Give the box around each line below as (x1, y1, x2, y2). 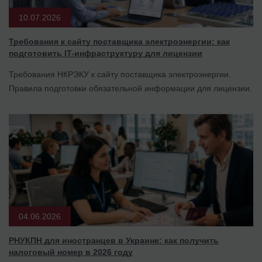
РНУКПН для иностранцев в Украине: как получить (9, 236, 219, 246)
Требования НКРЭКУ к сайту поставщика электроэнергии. (9, 70, 231, 80)
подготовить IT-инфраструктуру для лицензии (9, 49, 202, 58)
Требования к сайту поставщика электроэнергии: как (9, 37, 230, 47)
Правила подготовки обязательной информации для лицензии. (9, 84, 252, 94)
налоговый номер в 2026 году (9, 247, 133, 257)
